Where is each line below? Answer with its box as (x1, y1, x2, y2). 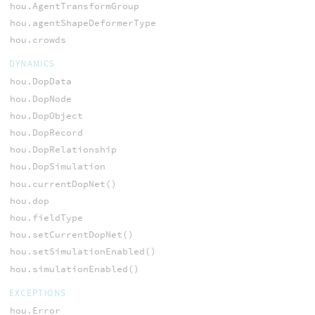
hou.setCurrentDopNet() (9, 229, 134, 241)
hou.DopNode (9, 92, 72, 105)
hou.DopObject (9, 109, 83, 122)
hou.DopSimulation (9, 160, 105, 173)
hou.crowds (9, 34, 66, 46)
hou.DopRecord (9, 127, 83, 139)
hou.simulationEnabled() (9, 262, 139, 275)
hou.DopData (9, 75, 72, 88)
